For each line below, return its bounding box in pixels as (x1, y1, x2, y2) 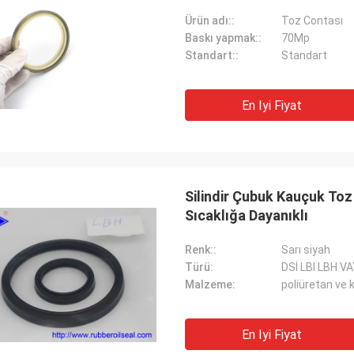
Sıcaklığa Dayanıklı (185, 207, 308, 224)
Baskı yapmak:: (185, 32, 262, 44)
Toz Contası (281, 14, 343, 27)
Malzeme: (185, 278, 235, 291)
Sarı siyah (281, 243, 330, 256)
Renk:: (185, 243, 217, 256)
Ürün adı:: (185, 14, 235, 27)
